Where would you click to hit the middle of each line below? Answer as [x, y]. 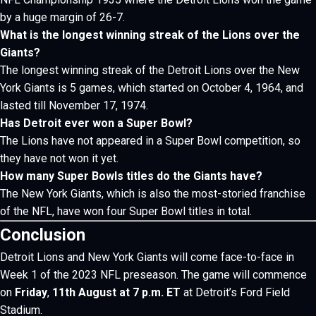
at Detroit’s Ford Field [235, 292]
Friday [31, 292]
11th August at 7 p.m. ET [116, 292]
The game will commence [244, 275]
